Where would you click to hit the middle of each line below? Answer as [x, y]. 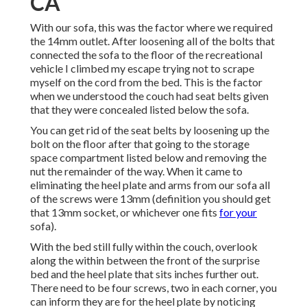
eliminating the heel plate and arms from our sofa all [150, 185]
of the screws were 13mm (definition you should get [150, 199]
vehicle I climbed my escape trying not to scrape [142, 69]
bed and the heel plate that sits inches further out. [144, 274]
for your [238, 212]
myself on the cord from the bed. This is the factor [146, 82]
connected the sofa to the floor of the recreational [146, 55]
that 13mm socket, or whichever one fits [125, 212]
